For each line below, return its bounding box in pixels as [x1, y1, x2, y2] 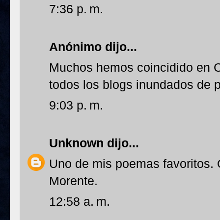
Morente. [49, 174, 98, 188]
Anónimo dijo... [49, 40, 137, 54]
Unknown [49, 136, 104, 150]
